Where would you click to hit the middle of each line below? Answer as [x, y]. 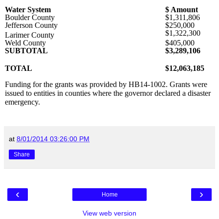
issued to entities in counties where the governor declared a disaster [108, 93]
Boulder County [30, 18]
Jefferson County [31, 25]
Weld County [25, 43]
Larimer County [30, 35]
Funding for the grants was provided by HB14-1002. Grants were [106, 85]
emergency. [22, 102]
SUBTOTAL [26, 51]
